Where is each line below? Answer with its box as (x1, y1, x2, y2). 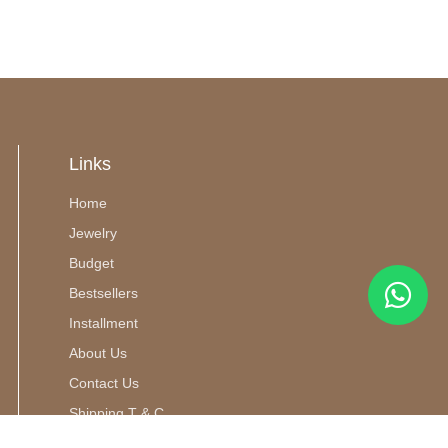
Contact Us (68, 374, 139, 391)
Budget (68, 254, 114, 271)
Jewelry (68, 224, 117, 241)
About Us (68, 344, 127, 361)
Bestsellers (68, 284, 138, 301)
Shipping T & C (68, 404, 164, 421)
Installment (68, 314, 138, 331)
